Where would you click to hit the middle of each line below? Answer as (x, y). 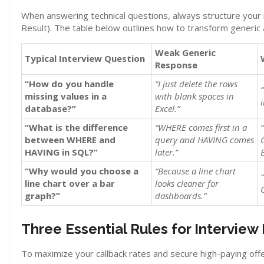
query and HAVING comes (204, 140)
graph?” (42, 196)
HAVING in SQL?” (61, 152)
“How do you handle (69, 84)
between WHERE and (70, 140)
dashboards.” (181, 196)
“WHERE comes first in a (201, 127)
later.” (166, 152)
